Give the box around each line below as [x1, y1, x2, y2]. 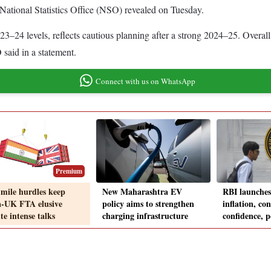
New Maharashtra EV [102, 185, 182, 198]
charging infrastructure [102, 209, 188, 223]
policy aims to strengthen [102, 197, 194, 211]
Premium [56, 166, 82, 177]
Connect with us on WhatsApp [95, 75, 195, 87]
